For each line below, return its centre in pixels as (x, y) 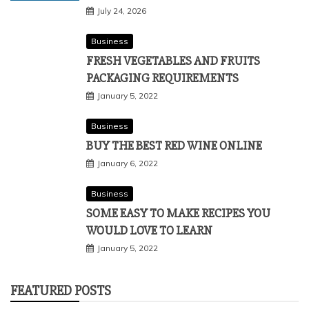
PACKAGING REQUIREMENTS (162, 78)
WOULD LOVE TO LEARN (149, 230)
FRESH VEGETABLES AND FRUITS (173, 60)
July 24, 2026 (122, 10)
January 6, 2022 (128, 163)
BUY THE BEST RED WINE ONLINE (174, 145)
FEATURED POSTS (61, 290)
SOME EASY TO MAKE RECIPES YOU (178, 213)
